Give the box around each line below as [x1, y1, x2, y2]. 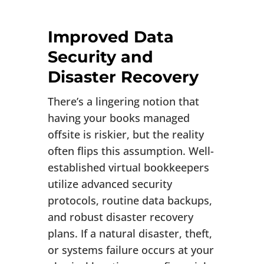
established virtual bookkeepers [47, 160, 209, 175]
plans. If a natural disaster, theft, [47, 226, 212, 241]
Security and [47, 47, 153, 67]
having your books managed [47, 111, 190, 126]
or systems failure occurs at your [47, 243, 214, 258]
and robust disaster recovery [47, 210, 193, 225]
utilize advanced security [47, 177, 172, 192]
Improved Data [47, 27, 174, 47]
